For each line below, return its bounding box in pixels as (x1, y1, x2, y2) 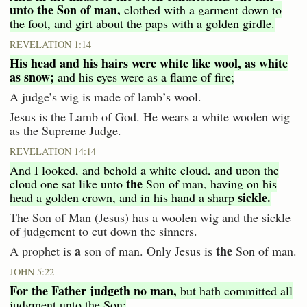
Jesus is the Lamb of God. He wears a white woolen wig (10, 108, 290, 125)
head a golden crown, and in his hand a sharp (10, 188, 238, 206)
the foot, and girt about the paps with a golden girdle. (10, 14, 275, 32)
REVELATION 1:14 (10, 37, 91, 51)
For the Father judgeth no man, (10, 281, 177, 299)
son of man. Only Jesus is (81, 242, 216, 259)
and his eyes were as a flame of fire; (54, 68, 234, 85)
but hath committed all (177, 282, 293, 299)
